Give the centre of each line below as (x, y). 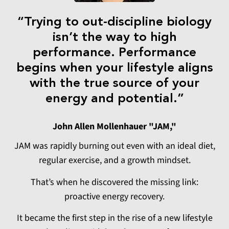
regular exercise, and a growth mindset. (114, 161)
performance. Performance (114, 53)
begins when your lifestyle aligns (114, 68)
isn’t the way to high (114, 38)
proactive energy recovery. (114, 196)
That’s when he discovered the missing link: (114, 182)
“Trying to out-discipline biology (114, 22)
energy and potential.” (114, 99)
